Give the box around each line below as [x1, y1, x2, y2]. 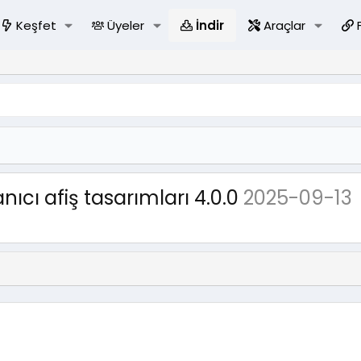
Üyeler [107, 17, 145, 34]
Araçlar [263, 17, 306, 34]
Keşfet [15, 17, 56, 34]
